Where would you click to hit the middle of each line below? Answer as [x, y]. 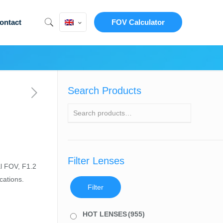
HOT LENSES [105, 214]
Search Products [104, 91]
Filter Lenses [96, 161]
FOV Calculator [138, 22]
